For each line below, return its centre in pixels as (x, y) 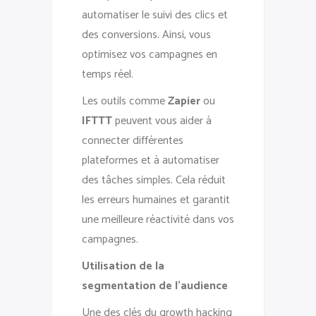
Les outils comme (125, 101)
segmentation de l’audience (155, 286)
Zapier (184, 101)
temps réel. (108, 74)
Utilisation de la (123, 266)
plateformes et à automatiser (151, 160)
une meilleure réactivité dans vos (158, 219)
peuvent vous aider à (162, 121)
